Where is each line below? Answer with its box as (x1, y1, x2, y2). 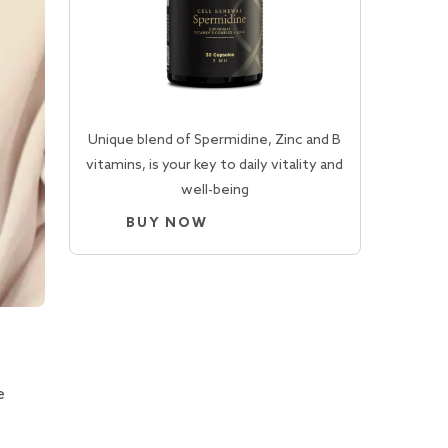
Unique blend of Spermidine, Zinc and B (88, 132, 342, 149)
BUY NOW (125, 215, 208, 231)
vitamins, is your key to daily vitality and (86, 157, 344, 174)
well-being (180, 182, 249, 199)
